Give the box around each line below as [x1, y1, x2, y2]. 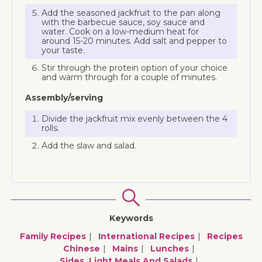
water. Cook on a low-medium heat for [42, 26, 199, 37]
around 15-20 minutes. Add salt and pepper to [42, 35, 227, 46]
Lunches [150, 243, 189, 254]
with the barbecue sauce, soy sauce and [42, 16, 205, 27]
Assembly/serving [25, 92, 104, 103]
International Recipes [98, 230, 195, 242]
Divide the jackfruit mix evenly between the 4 [42, 113, 228, 124]
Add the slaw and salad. [42, 140, 137, 151]
